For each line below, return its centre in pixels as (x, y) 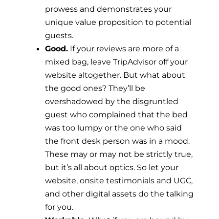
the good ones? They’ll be (95, 88)
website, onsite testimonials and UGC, (119, 180)
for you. (59, 207)
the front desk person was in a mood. (117, 141)
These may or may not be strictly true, (119, 154)
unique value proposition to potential (118, 22)
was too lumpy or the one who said (113, 127)
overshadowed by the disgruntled (112, 101)
